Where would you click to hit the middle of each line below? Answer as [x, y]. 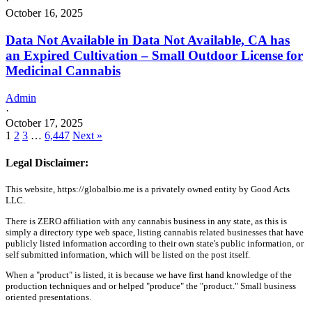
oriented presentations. [48, 297]
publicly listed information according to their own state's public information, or [155, 243]
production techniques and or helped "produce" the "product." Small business [151, 286]
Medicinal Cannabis [63, 71]
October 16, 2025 [44, 13]
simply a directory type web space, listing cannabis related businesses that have [155, 232]
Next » [87, 135]
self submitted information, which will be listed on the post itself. [128, 254]
